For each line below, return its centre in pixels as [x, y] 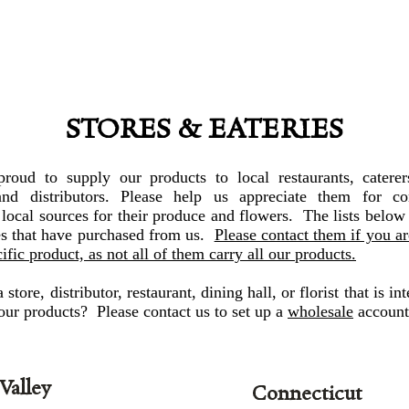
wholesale [320, 312]
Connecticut [307, 395]
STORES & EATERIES [204, 131]
